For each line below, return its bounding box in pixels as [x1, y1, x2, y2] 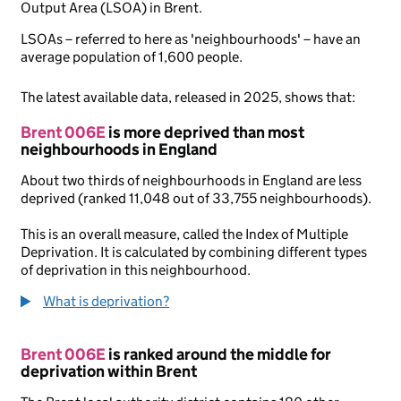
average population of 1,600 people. [21, 48, 243, 65]
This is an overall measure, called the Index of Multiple [21, 226, 348, 243]
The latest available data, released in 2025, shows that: [21, 89, 355, 106]
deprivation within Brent [21, 362, 197, 381]
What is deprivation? [43, 293, 169, 310]
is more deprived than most [106, 123, 304, 142]
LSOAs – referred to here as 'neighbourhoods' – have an [21, 30, 361, 47]
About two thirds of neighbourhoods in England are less [21, 172, 362, 189]
